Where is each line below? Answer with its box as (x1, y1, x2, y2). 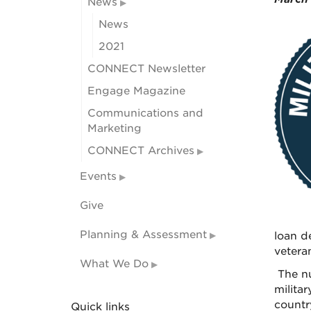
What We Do (80, 258, 149, 270)
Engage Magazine (87, 85, 185, 97)
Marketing (87, 122, 142, 135)
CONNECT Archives (87, 144, 194, 157)
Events (80, 170, 117, 183)
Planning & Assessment (80, 228, 207, 241)
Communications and (87, 107, 203, 119)
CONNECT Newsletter (87, 62, 205, 75)
